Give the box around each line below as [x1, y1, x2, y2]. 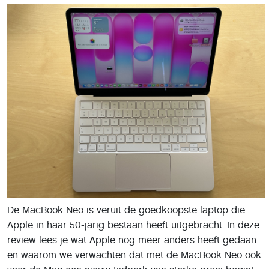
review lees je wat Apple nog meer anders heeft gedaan [7, 234, 256, 246]
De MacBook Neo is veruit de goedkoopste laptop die [7, 204, 245, 216]
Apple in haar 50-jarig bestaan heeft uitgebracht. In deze [7, 219, 259, 231]
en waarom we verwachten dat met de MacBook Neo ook [7, 249, 261, 261]
